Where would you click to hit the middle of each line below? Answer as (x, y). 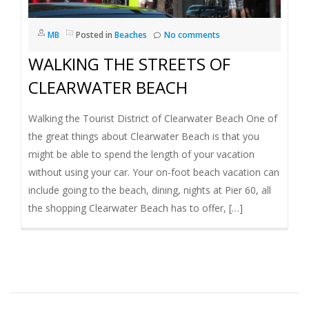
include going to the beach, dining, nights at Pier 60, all (150, 190)
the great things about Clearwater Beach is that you (144, 136)
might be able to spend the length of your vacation (141, 154)
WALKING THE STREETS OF (129, 63)
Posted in (95, 34)
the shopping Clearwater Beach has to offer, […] (136, 208)
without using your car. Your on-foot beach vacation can (154, 172)
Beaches (131, 34)
